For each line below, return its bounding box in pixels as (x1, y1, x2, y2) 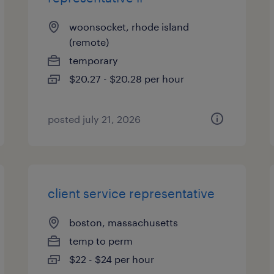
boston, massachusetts (69, 217, 179, 228)
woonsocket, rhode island (69, 21, 190, 32)
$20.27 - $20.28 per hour (69, 73, 185, 84)
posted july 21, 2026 (48, 113, 141, 125)
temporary (69, 54, 119, 66)
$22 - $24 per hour (69, 253, 155, 265)
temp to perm (69, 235, 133, 246)
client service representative (48, 186, 215, 201)
